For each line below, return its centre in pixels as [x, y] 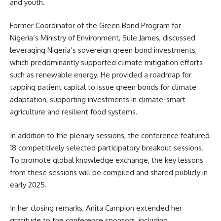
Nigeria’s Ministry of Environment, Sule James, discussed [103, 38]
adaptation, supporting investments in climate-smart [98, 100]
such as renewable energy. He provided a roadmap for [101, 75]
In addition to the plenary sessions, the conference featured [110, 135]
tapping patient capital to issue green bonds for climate [103, 87]
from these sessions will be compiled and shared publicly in [109, 172]
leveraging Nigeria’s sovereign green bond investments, [103, 50]
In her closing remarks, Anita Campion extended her [96, 208]
